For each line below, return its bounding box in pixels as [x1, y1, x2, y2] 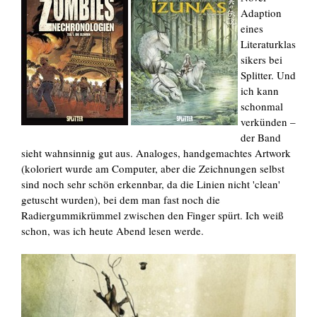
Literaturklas [241, 36, 296, 51]
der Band [241, 129, 281, 144]
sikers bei [241, 52, 282, 67]
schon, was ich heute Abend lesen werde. [21, 223, 204, 238]
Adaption [241, 5, 282, 20]
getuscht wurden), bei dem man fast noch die [21, 192, 220, 207]
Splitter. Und [241, 67, 296, 82]
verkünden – [241, 114, 296, 129]
